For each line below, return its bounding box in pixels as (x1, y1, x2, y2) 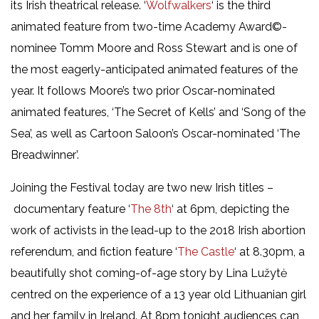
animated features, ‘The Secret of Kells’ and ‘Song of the (11, 105, 305, 119)
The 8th (130, 202, 172, 216)
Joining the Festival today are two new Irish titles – (11, 180, 273, 194)
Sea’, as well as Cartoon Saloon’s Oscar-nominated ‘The (11, 126, 300, 140)
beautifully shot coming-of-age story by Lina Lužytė (11, 266, 287, 280)
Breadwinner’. (11, 147, 79, 162)
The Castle (177, 244, 234, 258)
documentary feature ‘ (11, 202, 130, 216)
